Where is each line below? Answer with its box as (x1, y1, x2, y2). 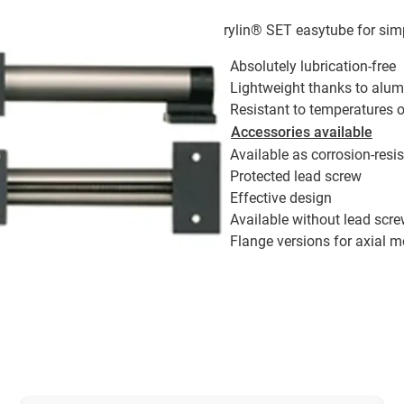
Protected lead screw (230, 168, 362, 186)
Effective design (230, 189, 332, 207)
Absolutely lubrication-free (230, 58, 396, 76)
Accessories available (231, 124, 372, 142)
